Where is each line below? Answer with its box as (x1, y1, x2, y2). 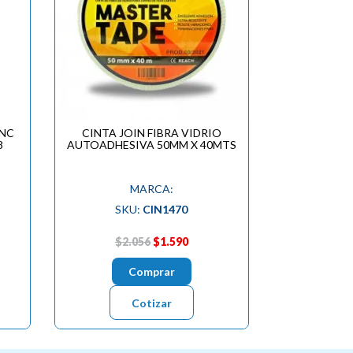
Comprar (128, 264, 175, 278)
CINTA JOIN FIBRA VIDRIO (81, 125, 221, 139)
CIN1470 (143, 202, 188, 216)
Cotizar (131, 295, 172, 310)
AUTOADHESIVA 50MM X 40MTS (66, 137, 236, 151)
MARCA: (129, 181, 173, 195)
